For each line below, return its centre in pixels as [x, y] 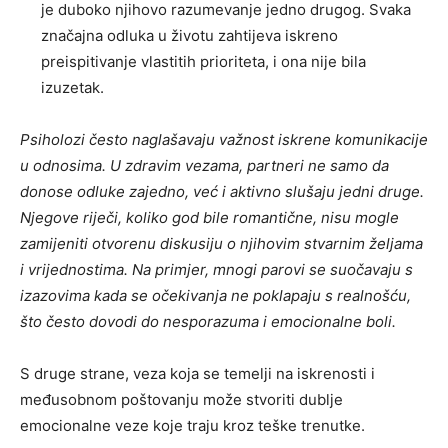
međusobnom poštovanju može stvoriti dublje [181, 399]
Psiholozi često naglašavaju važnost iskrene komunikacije [224, 139]
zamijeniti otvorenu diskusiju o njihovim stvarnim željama [221, 243]
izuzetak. [72, 87]
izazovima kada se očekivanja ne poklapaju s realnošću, [215, 295]
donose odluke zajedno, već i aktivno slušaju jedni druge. [222, 191]
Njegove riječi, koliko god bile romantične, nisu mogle [209, 217]
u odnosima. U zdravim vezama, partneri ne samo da [204, 165]
